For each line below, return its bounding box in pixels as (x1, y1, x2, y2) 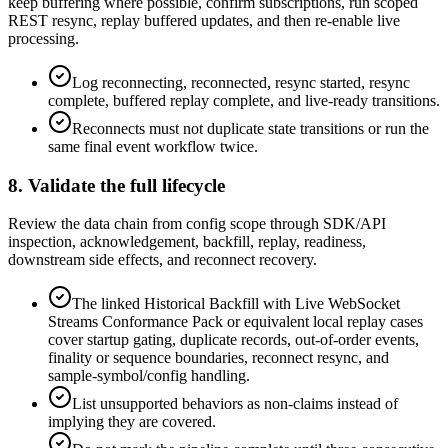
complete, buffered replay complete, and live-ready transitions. (48, 91, 440, 109)
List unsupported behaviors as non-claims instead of (72, 395, 398, 413)
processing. (8, 29, 79, 47)
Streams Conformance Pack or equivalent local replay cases (48, 313, 423, 331)
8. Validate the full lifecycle (8, 174, 225, 196)
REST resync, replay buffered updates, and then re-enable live (8, 11, 400, 29)
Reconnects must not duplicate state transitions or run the (72, 119, 429, 137)
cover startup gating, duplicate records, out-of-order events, (48, 331, 419, 349)
